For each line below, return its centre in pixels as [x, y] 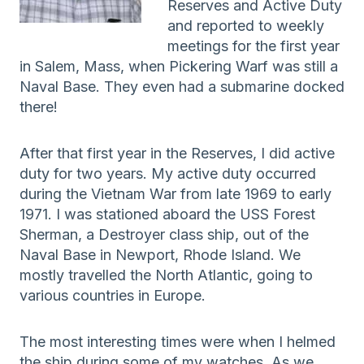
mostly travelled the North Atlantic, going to [166, 275]
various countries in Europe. [113, 295]
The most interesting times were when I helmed [178, 341]
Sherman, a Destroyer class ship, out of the [164, 234]
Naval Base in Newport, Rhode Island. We [160, 254]
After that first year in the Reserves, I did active [177, 153]
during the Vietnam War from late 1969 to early [175, 193]
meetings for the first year [253, 45]
